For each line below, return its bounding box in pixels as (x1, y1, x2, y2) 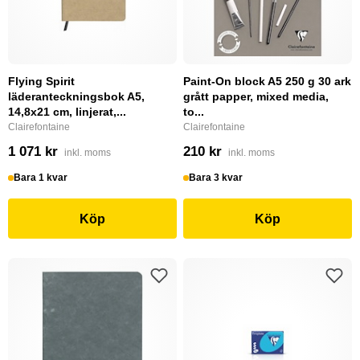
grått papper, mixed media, (183, 90, 329, 103)
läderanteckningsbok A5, (8, 90, 145, 103)
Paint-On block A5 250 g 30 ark (183, 75, 351, 88)
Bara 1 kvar (14, 172, 68, 183)
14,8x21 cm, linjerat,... (8, 105, 126, 118)
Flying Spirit (8, 75, 75, 88)
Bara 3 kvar (189, 172, 243, 183)
